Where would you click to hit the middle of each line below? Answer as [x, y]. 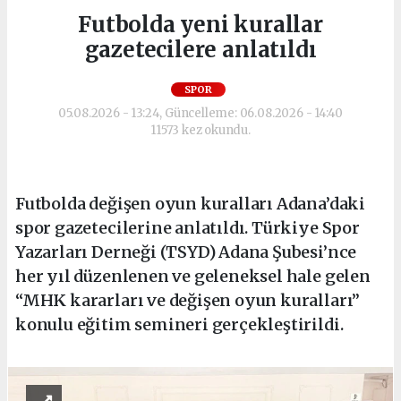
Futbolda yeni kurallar [200, 24]
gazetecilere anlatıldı [200, 49]
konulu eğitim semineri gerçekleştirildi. [179, 324]
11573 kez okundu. [200, 130]
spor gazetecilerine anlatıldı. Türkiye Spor [188, 227]
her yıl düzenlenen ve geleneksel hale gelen [193, 276]
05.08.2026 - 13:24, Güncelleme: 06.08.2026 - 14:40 [200, 113]
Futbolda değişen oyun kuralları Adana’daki [190, 203]
